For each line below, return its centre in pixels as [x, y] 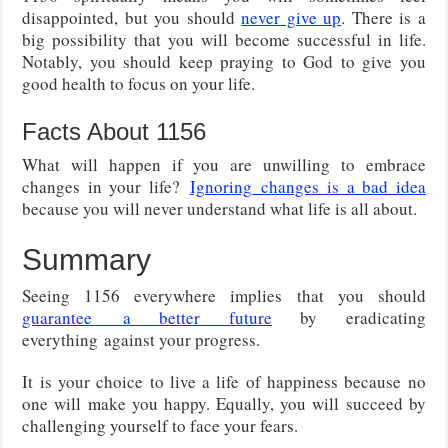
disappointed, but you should [132, 17]
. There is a [383, 17]
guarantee [72, 317]
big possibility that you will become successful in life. [224, 39]
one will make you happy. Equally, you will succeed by [224, 403]
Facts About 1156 [114, 131]
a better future [197, 317]
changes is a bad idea [338, 186]
